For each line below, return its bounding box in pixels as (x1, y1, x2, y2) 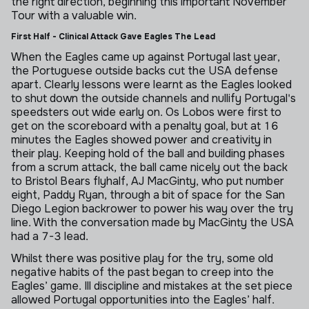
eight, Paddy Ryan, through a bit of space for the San (11, 188, 285, 202)
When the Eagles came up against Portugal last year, (11, 50, 280, 64)
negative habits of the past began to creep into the (11, 265, 274, 279)
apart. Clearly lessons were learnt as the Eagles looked (11, 77, 292, 92)
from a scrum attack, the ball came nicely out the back (11, 160, 288, 175)
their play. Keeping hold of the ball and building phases (11, 146, 285, 161)
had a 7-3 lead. (11, 229, 88, 243)
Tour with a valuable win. (11, 8, 137, 23)
